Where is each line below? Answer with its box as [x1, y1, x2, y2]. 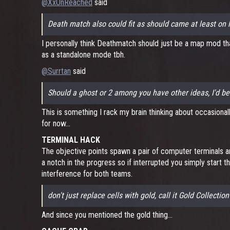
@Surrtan [42, 66, 71, 76]
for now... [42, 119, 70, 128]
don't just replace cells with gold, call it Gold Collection [48, 190, 229, 200]
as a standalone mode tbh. [42, 50, 125, 60]
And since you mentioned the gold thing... [42, 210, 172, 220]
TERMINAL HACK [42, 135, 100, 145]
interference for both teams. [42, 169, 132, 179]
